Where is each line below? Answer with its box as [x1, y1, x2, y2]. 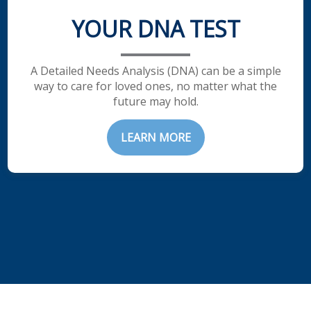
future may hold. [112, 93, 199, 109]
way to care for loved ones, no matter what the [34, 78, 277, 94]
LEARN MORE [120, 129, 191, 145]
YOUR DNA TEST [71, 13, 240, 44]
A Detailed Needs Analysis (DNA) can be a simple [30, 62, 281, 78]
